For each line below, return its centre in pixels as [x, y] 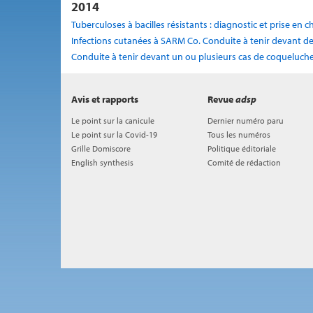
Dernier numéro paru [246, 121]
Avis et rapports [105, 99]
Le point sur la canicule [113, 121]
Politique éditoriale [242, 148]
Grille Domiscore [101, 148]
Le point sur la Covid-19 [114, 134]
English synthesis [102, 162]
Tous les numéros [239, 134]
